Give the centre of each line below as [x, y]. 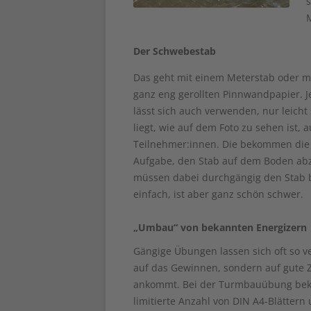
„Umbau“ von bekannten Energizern [220, 227]
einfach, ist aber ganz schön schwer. [218, 194]
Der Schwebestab [175, 51]
